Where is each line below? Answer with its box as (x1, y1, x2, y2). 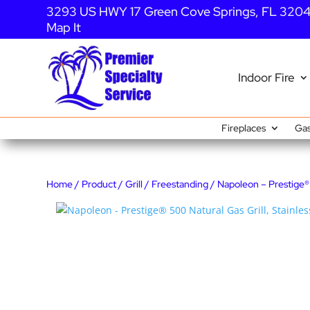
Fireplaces (221, 121, 266, 134)
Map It (46, 19, 82, 35)
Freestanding (152, 177, 209, 190)
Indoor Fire (237, 70, 295, 86)
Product (82, 177, 117, 190)
